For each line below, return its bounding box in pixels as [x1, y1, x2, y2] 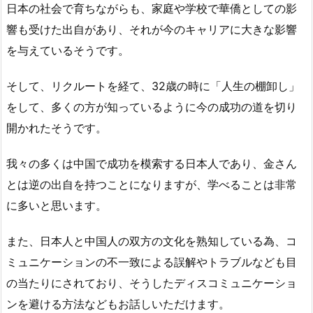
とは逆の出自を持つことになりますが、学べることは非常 [6, 177, 297, 191]
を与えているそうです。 [6, 43, 129, 58]
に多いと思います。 [6, 198, 107, 212]
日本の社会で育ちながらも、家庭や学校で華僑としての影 [6, 1, 297, 16]
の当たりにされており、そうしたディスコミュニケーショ [6, 275, 297, 290]
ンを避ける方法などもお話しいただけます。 [6, 296, 230, 311]
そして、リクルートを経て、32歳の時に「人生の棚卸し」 [6, 78, 300, 93]
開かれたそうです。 [6, 120, 107, 135]
